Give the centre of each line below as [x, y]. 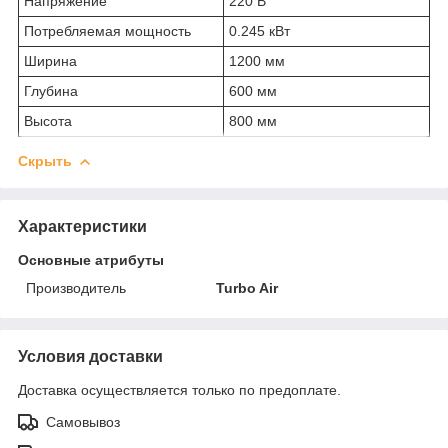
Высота [48, 120]
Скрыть [45, 160]
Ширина [50, 60]
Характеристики [82, 226]
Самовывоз [83, 421]
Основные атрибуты [91, 259]
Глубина [51, 90]
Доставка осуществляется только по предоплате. [179, 389]
